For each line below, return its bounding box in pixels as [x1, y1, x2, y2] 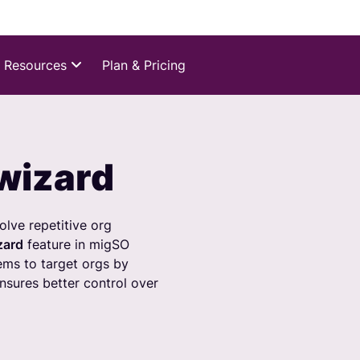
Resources [4, 57, 67, 73]
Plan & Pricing [102, 57, 186, 73]
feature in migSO [23, 236, 129, 252]
